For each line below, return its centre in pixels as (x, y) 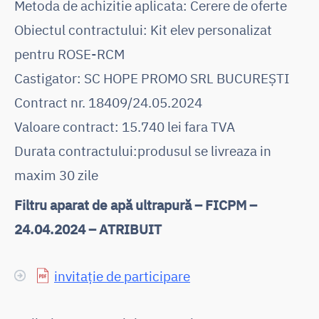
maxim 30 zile (56, 174)
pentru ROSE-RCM (69, 53)
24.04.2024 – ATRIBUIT (88, 229)
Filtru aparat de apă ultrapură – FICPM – (136, 204)
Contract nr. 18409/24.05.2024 (108, 102)
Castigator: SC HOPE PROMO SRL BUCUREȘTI (152, 78)
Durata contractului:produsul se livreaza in (143, 150)
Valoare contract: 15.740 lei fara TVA (125, 126)
